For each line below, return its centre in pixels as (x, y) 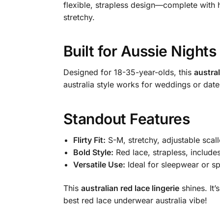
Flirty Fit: (89, 140)
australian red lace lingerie (130, 188)
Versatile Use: (99, 165)
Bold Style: (93, 152)
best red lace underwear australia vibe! (135, 200)
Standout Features (126, 119)
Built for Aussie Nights (140, 51)
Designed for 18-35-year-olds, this (128, 72)
